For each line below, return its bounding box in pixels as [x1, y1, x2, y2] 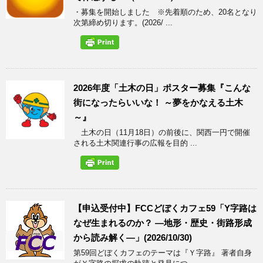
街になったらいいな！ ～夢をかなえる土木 [73, 97, 243, 107]
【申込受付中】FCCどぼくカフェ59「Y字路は [73, 203, 257, 213]
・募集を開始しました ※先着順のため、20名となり [73, 7, 257, 16]
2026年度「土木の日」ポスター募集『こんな [73, 82, 251, 93]
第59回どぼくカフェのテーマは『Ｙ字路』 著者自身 [73, 248, 252, 257]
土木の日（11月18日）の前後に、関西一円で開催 [73, 127, 250, 137]
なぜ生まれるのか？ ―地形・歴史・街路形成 [73, 217, 252, 228]
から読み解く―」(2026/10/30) [73, 232, 192, 242]
